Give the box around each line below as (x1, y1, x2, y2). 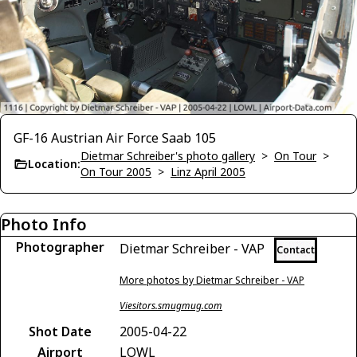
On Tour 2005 (80, 163, 151, 179)
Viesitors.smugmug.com (120, 298, 222, 312)
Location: (28, 155, 80, 171)
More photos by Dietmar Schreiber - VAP (120, 273, 304, 287)
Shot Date (28, 322, 92, 340)
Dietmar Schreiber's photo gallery (80, 147, 255, 163)
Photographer (15, 237, 104, 256)
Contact (277, 242, 315, 257)
